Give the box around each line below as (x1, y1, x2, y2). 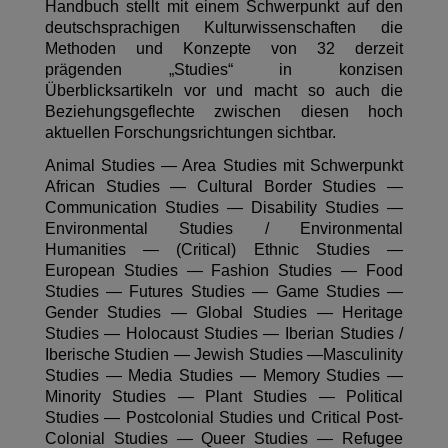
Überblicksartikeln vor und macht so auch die (44, 82, 404, 100)
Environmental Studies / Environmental (44, 220, 404, 238)
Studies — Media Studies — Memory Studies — (44, 367, 404, 385)
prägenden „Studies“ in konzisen (44, 61, 404, 79)
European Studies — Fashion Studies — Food (44, 262, 404, 280)
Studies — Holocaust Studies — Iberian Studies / (44, 325, 404, 343)
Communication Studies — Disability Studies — (44, 199, 404, 217)
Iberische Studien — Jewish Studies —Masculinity (44, 346, 404, 364)
